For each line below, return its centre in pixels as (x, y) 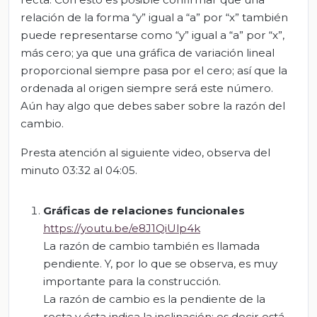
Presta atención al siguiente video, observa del (145, 152)
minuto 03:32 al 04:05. (79, 170)
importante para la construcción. (132, 281)
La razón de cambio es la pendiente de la (154, 299)
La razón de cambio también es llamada (151, 246)
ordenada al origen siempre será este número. (147, 88)
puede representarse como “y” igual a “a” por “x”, (152, 35)
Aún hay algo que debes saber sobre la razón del (153, 105)
